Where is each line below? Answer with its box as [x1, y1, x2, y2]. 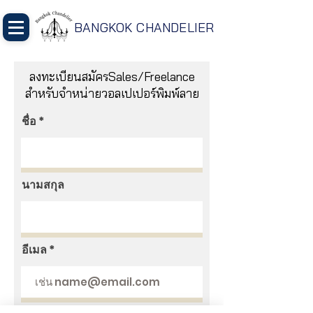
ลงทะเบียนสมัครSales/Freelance [29, 69, 195, 84]
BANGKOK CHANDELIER [74, 20, 214, 36]
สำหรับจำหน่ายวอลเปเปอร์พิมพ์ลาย [24, 86, 199, 101]
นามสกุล [22, 177, 64, 193]
